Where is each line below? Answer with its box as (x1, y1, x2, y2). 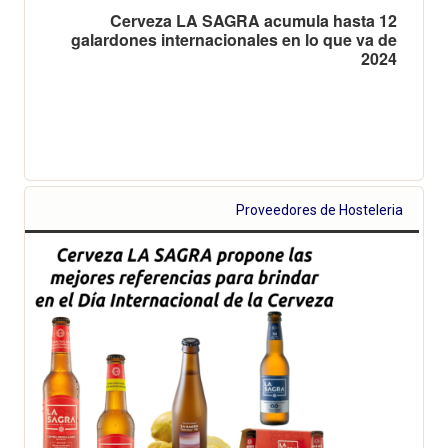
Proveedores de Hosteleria (236, 201, 404, 218)
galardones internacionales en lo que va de (71, 27, 397, 51)
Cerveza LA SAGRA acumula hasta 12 (110, 8, 397, 32)
